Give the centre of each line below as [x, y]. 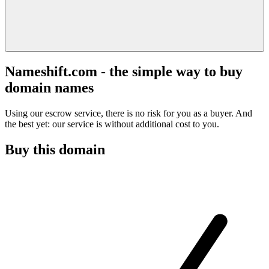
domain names [49, 87]
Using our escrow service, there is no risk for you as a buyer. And [128, 113]
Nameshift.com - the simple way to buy [124, 71]
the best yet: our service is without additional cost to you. [112, 124]
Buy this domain [55, 149]
